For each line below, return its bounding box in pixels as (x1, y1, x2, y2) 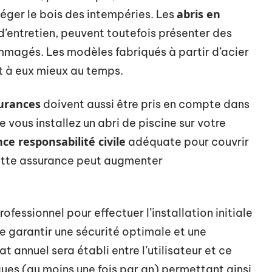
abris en (177, 7, 220, 21)
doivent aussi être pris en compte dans (41, 97, 250, 111)
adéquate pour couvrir (126, 135, 249, 149)
